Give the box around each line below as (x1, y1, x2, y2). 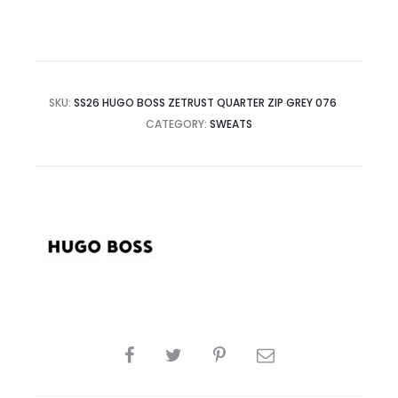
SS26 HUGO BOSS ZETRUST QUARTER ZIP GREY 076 (73, 95, 337, 110)
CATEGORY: (146, 116, 210, 131)
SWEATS (210, 116, 252, 131)
